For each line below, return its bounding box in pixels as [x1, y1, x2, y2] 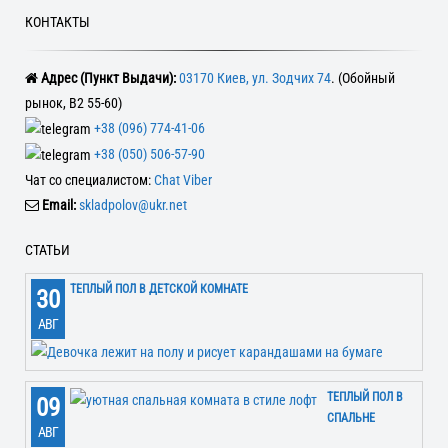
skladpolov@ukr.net [79, 196, 187, 213]
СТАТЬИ [25, 241, 70, 258]
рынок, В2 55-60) [25, 95, 122, 112]
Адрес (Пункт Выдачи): [41, 70, 176, 87]
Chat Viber [154, 171, 212, 188]
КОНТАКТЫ [25, 14, 90, 31]
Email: [42, 196, 76, 213]
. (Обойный [331, 70, 395, 87]
